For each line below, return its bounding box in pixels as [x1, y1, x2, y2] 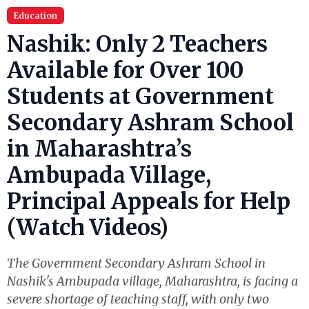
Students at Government [7, 83, 274, 110]
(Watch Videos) [7, 214, 168, 241]
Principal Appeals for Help [7, 188, 290, 215]
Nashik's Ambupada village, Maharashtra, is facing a [7, 273, 298, 289]
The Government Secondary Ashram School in [7, 255, 266, 271]
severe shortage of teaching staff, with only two [7, 291, 269, 307]
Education [14, 10, 57, 21]
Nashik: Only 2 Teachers [7, 30, 268, 58]
